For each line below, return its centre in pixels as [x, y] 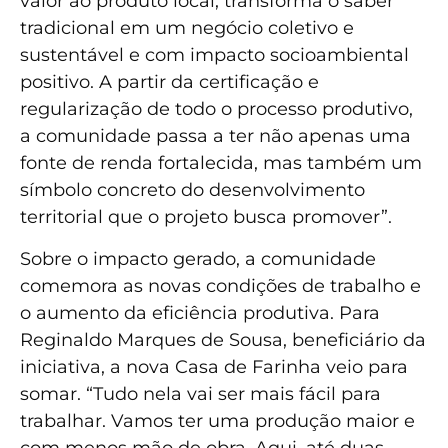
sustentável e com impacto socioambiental [214, 55]
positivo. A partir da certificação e [169, 82]
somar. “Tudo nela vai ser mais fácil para [200, 393]
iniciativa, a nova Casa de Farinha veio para [214, 366]
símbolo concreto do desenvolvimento [192, 190]
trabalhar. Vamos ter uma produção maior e [217, 420]
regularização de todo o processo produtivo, [216, 109]
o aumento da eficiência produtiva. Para [200, 312]
